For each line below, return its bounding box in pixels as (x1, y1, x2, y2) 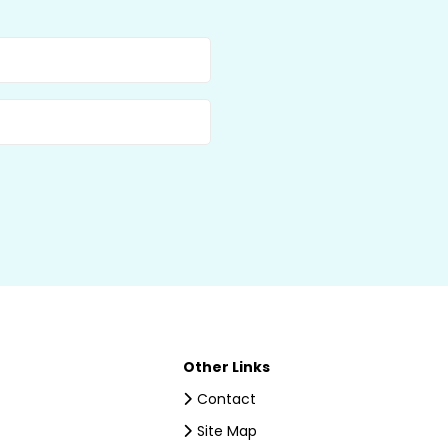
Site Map (196, 421, 257, 442)
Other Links (182, 357, 270, 378)
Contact (196, 389, 256, 410)
